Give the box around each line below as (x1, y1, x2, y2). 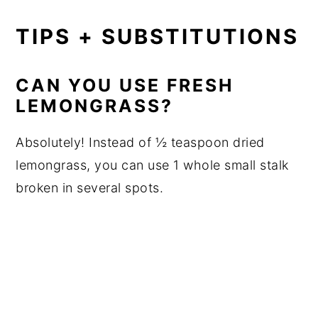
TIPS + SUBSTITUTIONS (16, 23, 300, 49)
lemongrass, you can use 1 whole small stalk (16, 157, 289, 172)
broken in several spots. (16, 180, 164, 195)
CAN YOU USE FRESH (16, 74, 234, 96)
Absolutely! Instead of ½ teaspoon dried (16, 134, 265, 150)
